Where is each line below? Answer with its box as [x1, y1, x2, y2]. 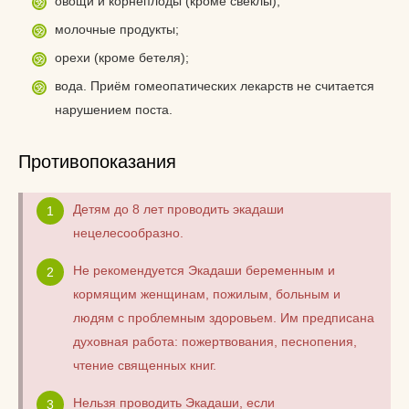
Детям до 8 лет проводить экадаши [73, 202, 284, 216]
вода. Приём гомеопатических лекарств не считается [55, 79, 374, 93]
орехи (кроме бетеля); [55, 50, 189, 65]
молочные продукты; [55, 22, 179, 37]
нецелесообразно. [73, 225, 184, 240]
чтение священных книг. [73, 358, 216, 372]
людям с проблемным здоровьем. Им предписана [73, 310, 374, 325]
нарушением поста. [55, 102, 173, 117]
